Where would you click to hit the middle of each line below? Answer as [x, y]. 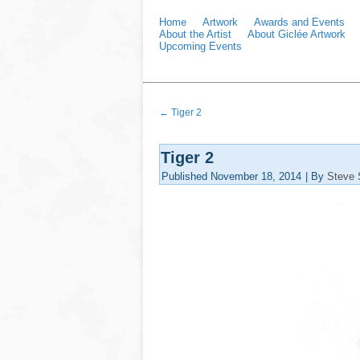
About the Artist [195, 34]
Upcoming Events [200, 46]
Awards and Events [299, 22]
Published [184, 176]
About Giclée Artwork [297, 34]
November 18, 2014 [256, 176]
